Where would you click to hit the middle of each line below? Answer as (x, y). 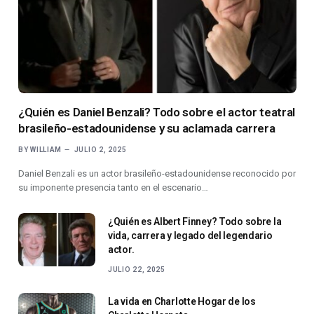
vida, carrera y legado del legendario (190, 236)
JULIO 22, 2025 (137, 270)
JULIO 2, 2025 (100, 150)
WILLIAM (46, 150)
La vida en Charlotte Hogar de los (182, 302)
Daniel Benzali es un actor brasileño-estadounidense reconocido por (157, 174)
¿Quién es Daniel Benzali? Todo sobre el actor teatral (157, 112)
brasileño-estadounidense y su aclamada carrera (147, 129)
